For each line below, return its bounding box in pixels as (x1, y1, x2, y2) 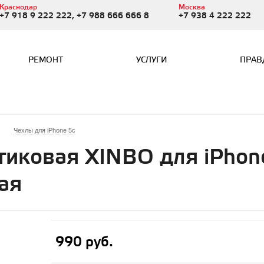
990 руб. (55, 234, 113, 251)
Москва (178, 3, 205, 12)
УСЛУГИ (136, 55, 167, 65)
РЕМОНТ (28, 55, 64, 65)
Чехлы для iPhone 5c (14, 127, 75, 134)
